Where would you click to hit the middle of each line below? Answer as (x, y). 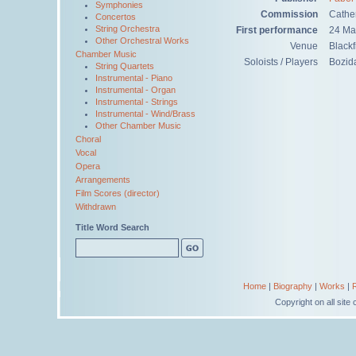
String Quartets (125, 66)
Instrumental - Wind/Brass (145, 114)
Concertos (116, 17)
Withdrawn (96, 207)
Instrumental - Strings (137, 102)
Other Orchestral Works (142, 41)
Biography (292, 286)
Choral (88, 139)
